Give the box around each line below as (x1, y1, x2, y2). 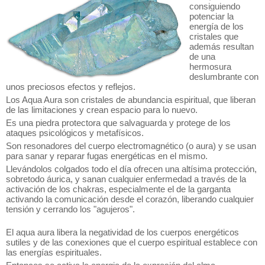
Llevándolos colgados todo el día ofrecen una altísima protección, (6, 164, 257, 174)
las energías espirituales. (6, 247, 102, 257)
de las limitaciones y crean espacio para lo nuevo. (6, 105, 198, 115)
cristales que (189, 31, 238, 41)
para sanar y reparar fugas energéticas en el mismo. (6, 151, 208, 161)
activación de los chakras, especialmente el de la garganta (6, 184, 231, 194)
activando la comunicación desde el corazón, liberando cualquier (6, 194, 254, 204)
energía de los (189, 21, 244, 31)
